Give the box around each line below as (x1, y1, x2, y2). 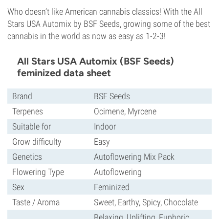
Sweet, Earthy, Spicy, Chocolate (94, 197, 198, 207)
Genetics (12, 152, 42, 162)
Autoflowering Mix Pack (94, 152, 175, 162)
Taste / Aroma (12, 197, 60, 207)
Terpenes (12, 106, 43, 116)
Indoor (94, 121, 116, 131)
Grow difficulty (12, 136, 62, 147)
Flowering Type (12, 167, 64, 177)
